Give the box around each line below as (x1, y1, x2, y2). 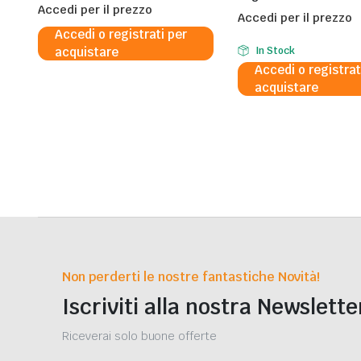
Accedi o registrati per (55, 27, 188, 43)
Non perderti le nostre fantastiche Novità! (62, 268, 320, 286)
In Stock (255, 44, 295, 58)
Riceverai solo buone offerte (62, 329, 218, 344)
